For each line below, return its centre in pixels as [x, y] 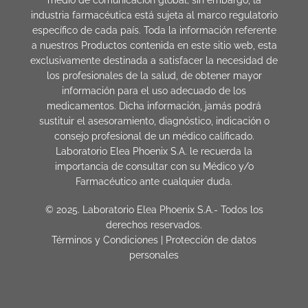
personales [154, 255]
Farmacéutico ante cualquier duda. [154, 182]
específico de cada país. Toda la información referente [154, 31]
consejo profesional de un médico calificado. [154, 136]
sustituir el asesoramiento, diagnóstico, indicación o [154, 121]
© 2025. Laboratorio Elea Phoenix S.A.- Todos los [154, 209]
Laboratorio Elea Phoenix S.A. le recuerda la [154, 152]
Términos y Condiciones [105, 240]
